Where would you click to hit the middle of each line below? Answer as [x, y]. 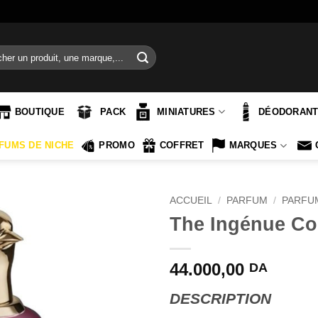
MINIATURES [186, 111]
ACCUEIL [191, 201]
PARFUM [247, 201]
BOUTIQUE [39, 111]
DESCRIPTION [220, 298]
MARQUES [253, 145]
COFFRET [182, 145]
